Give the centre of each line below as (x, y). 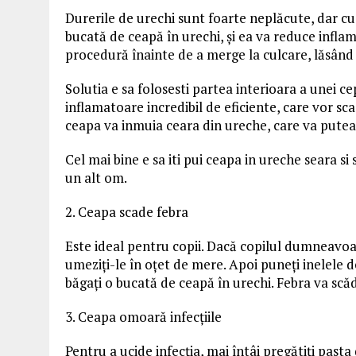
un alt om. (96, 178)
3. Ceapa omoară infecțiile (143, 317)
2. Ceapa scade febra (127, 212)
